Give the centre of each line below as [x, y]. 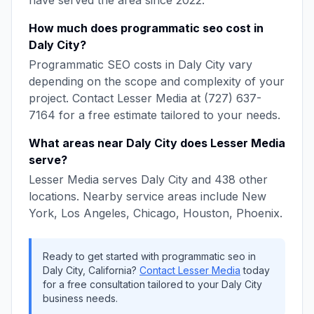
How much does [75, 28]
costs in [154, 64]
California [110, 270]
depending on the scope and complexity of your [157, 81]
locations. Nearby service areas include [135, 196]
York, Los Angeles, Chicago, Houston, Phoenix [154, 213]
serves [120, 179]
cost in [243, 28]
